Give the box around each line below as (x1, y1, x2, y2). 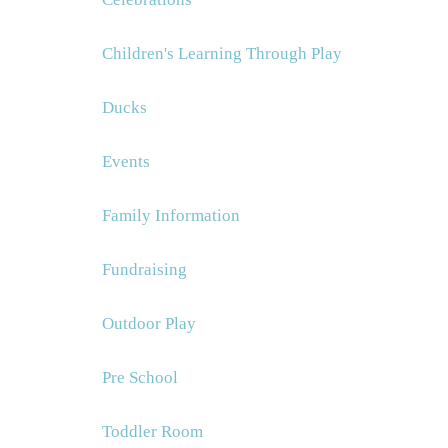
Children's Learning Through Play (102, 44, 342, 63)
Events (102, 152, 150, 171)
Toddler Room (102, 422, 203, 441)
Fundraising (102, 260, 187, 279)
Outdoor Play (102, 314, 196, 333)
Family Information (102, 206, 240, 225)
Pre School (102, 368, 178, 387)
